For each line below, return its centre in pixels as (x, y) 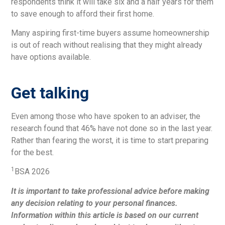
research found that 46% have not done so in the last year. (112, 128)
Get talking (50, 93)
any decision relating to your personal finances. (95, 203)
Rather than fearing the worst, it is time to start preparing (110, 140)
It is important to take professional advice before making (110, 191)
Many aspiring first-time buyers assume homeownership (110, 33)
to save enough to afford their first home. (83, 14)
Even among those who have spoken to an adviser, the (106, 116)
